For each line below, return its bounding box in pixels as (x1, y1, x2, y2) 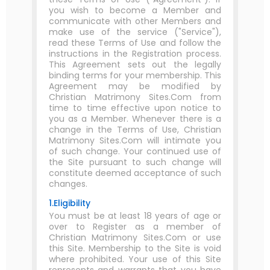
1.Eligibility (48, 197, 90, 209)
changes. (48, 178, 87, 190)
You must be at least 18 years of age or (48, 210, 222, 222)
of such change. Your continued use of (48, 145, 222, 157)
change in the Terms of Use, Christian (48, 124, 222, 136)
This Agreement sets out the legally (48, 58, 222, 71)
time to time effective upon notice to (48, 102, 222, 114)
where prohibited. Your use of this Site (48, 253, 222, 265)
